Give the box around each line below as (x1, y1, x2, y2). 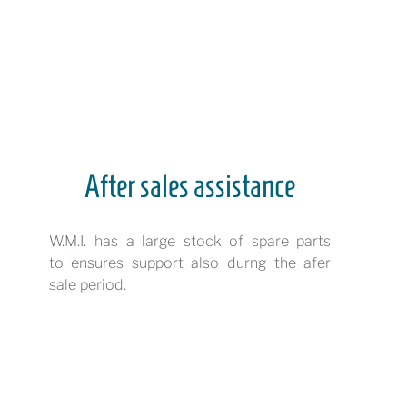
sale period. (49, 276, 127, 293)
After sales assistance (84, 169, 296, 203)
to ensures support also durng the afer (49, 254, 332, 272)
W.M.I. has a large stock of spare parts (49, 233, 332, 250)
